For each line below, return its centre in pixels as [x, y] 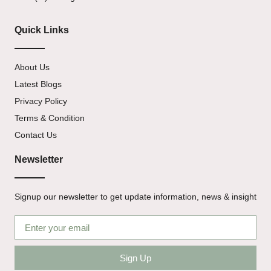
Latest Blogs [38, 84]
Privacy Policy [41, 101]
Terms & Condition [50, 118]
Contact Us [36, 135]
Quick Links [42, 30]
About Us [32, 67]
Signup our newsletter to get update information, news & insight [135, 196]
